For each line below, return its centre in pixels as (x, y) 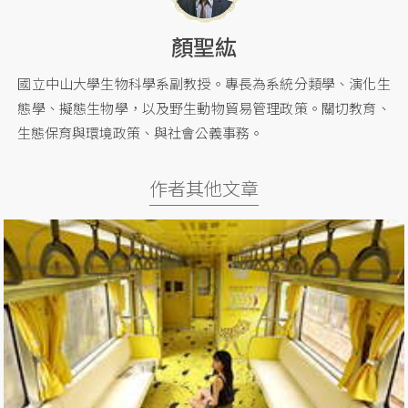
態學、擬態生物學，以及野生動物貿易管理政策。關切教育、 (204, 108)
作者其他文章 (204, 189)
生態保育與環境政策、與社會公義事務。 (141, 133)
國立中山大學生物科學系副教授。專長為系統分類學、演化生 (204, 84)
